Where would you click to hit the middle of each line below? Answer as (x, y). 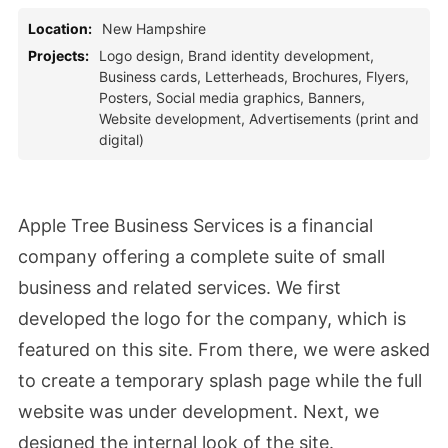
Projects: (58, 56)
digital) (121, 140)
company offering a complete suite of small (201, 257)
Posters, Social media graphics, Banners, (231, 98)
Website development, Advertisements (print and (258, 119)
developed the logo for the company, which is (211, 319)
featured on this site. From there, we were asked (223, 350)
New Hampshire (153, 29)
